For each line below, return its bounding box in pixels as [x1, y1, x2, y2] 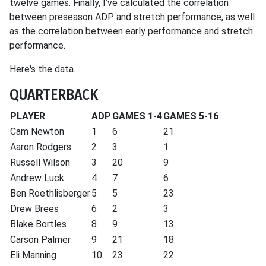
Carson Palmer [10, 234, 71, 245]
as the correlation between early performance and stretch [9, 26, 253, 37]
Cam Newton [10, 126, 64, 137]
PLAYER [10, 110, 45, 122]
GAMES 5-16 [163, 110, 218, 122]
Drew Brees [10, 203, 59, 214]
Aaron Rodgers [10, 141, 71, 153]
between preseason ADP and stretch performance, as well [9, 11, 255, 23]
